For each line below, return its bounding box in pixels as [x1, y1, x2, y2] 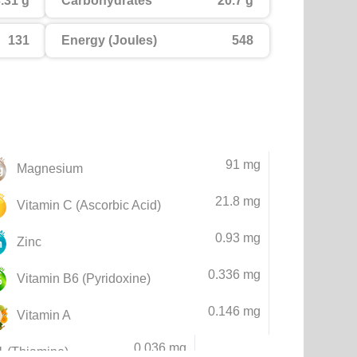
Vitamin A [16, 308, 71, 322]
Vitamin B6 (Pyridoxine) [16, 271, 151, 285]
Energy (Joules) [61, 33, 158, 47]
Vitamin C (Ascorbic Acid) [16, 198, 161, 212]
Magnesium [16, 161, 83, 175]
